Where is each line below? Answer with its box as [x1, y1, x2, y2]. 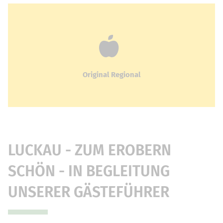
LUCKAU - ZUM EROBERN [8, 141, 171, 160]
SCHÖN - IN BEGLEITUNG [8, 162, 170, 181]
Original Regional [83, 70, 140, 79]
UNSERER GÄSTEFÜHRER [8, 183, 169, 202]
